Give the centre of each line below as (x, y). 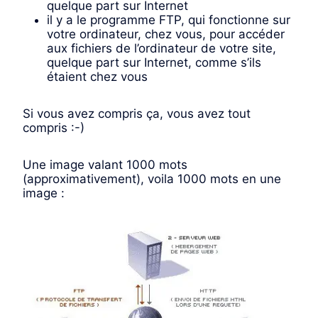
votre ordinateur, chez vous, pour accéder (166, 34)
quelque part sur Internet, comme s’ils (154, 63)
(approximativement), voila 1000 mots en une (152, 179)
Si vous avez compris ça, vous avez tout (137, 114)
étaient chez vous (97, 77)
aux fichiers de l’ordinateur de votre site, (161, 49)
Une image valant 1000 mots (105, 165)
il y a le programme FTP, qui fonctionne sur (169, 20)
